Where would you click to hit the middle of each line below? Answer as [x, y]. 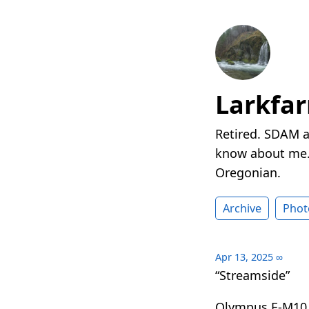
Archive [242, 209]
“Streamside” [252, 276]
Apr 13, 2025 [244, 257]
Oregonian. [248, 173]
